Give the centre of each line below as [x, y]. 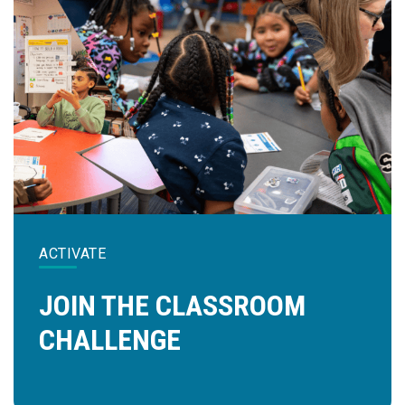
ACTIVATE [72, 253]
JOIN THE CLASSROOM [172, 305]
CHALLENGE [110, 339]
